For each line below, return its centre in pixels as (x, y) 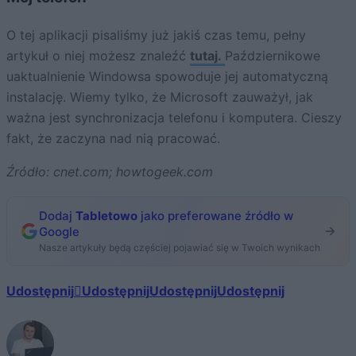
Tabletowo (106, 216)
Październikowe (273, 56)
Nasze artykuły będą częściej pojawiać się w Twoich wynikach (180, 248)
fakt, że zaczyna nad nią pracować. (113, 139)
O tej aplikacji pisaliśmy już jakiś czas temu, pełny (156, 35)
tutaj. (207, 56)
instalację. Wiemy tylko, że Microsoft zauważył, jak (160, 97)
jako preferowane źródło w (215, 216)
